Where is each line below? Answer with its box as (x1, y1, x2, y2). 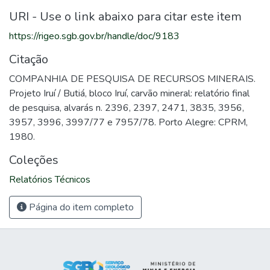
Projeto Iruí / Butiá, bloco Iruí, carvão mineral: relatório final (9, 87, 250, 100)
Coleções (9, 152, 58, 168)
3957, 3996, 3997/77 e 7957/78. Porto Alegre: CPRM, (9, 116, 248, 129)
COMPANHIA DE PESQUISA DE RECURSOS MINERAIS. (9, 72, 256, 86)
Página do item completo (27, 201, 134, 214)
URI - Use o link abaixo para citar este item (9, 8, 242, 25)
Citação (9, 51, 48, 67)
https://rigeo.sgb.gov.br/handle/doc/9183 (9, 30, 180, 43)
